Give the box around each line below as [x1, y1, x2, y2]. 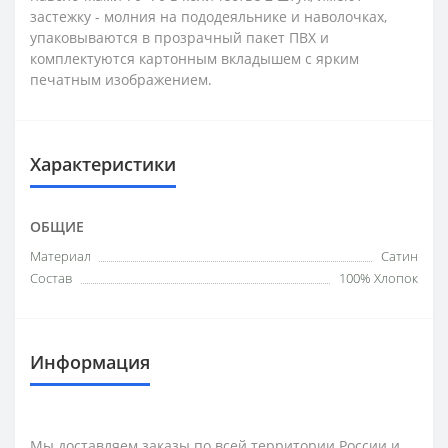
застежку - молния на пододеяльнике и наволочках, [30, 6, 387, 26]
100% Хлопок [339, 268, 418, 287]
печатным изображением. [30, 69, 212, 89]
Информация [30, 349, 150, 374]
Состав [30, 268, 72, 287]
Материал [30, 246, 91, 265]
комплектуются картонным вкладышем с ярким [30, 48, 359, 68]
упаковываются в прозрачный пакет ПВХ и [30, 27, 329, 47]
